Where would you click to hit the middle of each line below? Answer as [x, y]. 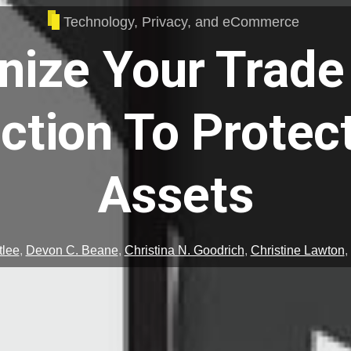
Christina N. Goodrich [184, 251]
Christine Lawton [297, 251]
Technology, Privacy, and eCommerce [182, 22]
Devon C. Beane [72, 251]
